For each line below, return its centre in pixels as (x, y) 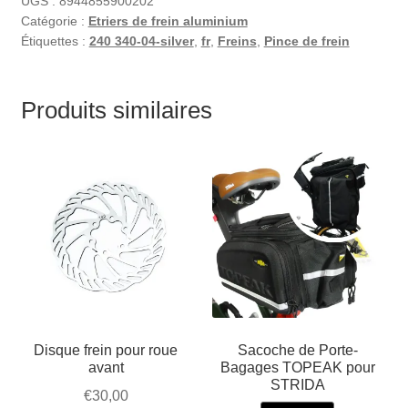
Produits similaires (116, 110)
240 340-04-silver (141, 41)
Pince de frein (306, 41)
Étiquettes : (55, 41)
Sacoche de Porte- (297, 351)
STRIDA (297, 385)
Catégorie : (54, 20)
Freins (237, 41)
